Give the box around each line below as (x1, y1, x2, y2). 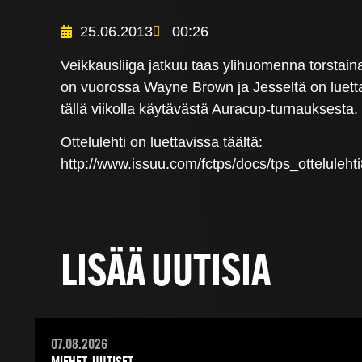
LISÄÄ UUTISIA (60, 251, 271, 297)
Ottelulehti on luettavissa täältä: (61, 134, 263, 151)
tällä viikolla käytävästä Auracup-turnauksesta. (61, 100, 359, 117)
